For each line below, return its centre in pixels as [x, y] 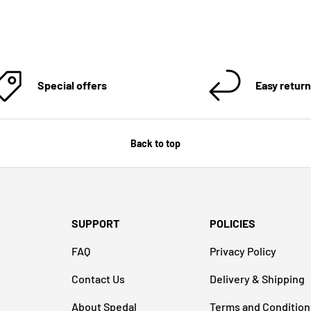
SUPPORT [95, 224]
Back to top [155, 143]
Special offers [72, 85]
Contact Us [98, 279]
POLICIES [233, 224]
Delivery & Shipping [257, 279]
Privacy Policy [243, 251]
